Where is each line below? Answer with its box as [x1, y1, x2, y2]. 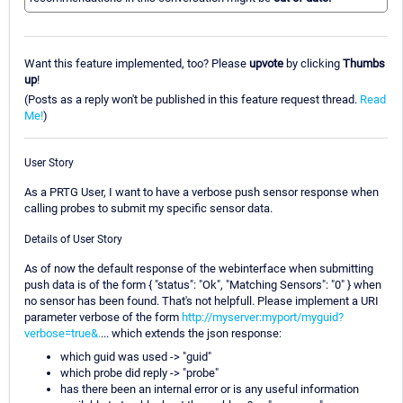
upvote [249, 56, 283, 70]
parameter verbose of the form [24, 309, 182, 324]
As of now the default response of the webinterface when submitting [24, 261, 373, 275]
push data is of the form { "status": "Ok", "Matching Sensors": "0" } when [24, 277, 381, 291]
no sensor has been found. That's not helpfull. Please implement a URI [24, 293, 379, 308]
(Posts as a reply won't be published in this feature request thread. [24, 92, 360, 106]
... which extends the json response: [101, 326, 282, 340]
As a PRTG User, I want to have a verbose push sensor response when [24, 184, 379, 199]
